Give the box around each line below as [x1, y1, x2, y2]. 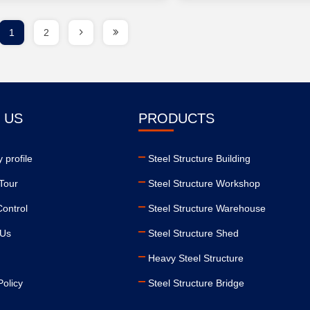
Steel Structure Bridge [147, 277, 244, 289]
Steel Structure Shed [147, 228, 239, 239]
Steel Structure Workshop [147, 178, 260, 190]
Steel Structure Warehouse [147, 203, 266, 215]
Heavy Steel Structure [147, 253, 244, 264]
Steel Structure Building [147, 153, 250, 165]
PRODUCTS [138, 111, 215, 127]
